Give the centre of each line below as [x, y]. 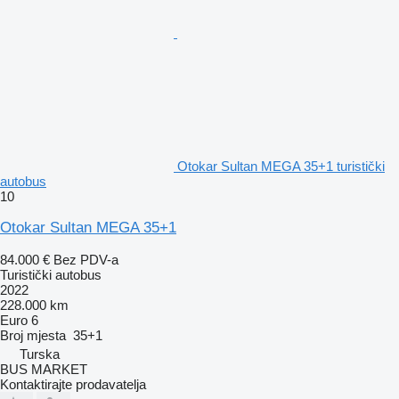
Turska [40, 354]
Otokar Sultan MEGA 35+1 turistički [281, 166]
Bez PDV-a [86, 259]
